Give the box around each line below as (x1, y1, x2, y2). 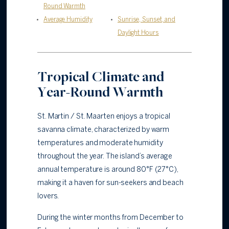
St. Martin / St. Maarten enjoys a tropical (37, 113, 170, 121)
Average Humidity (43, 17, 93, 23)
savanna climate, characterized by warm (37, 127, 170, 134)
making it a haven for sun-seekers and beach (37, 180, 184, 187)
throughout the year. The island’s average (37, 153, 172, 161)
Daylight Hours (118, 30, 159, 36)
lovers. (37, 193, 59, 200)
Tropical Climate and (37, 67, 164, 86)
